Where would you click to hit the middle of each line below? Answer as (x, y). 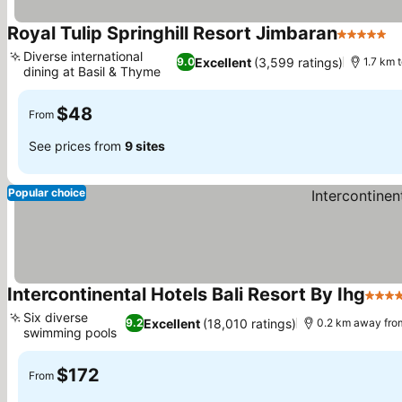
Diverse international (83, 56)
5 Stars (361, 43)
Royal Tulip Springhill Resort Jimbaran (172, 33)
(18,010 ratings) (249, 323)
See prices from (77, 145)
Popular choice (47, 192)
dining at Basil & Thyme (92, 71)
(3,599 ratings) (298, 62)
